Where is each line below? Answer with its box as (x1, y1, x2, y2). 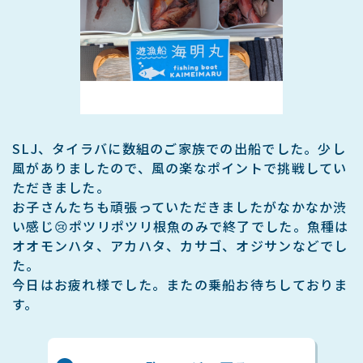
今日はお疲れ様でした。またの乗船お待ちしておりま (12, 274, 348, 294)
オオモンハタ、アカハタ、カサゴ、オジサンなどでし (12, 235, 348, 255)
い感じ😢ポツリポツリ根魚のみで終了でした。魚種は (12, 216, 349, 236)
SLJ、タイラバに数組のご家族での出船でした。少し (12, 138, 346, 158)
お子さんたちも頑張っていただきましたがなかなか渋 (12, 196, 348, 216)
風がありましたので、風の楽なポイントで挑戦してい (12, 157, 348, 177)
